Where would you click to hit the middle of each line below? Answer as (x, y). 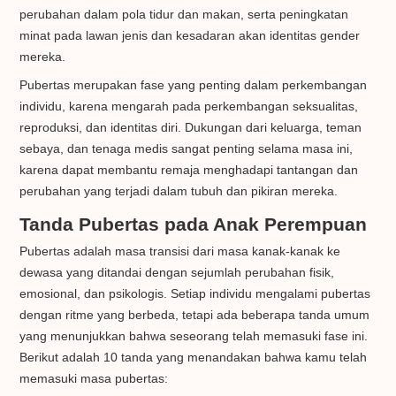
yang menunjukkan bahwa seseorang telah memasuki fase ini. (194, 336)
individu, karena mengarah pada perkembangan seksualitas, (189, 107)
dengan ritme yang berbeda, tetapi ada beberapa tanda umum (195, 315)
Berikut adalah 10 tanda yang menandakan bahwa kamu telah (194, 358)
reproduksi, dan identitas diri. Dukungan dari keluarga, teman (191, 128)
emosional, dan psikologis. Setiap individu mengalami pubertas (195, 294)
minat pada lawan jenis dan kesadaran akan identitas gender (190, 36)
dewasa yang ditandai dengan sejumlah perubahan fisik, (177, 273)
